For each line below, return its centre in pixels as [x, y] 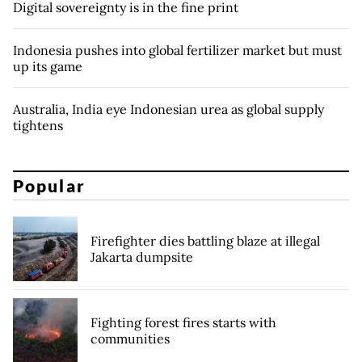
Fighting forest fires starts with [183, 323]
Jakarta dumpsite [142, 257]
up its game [48, 66]
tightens [38, 125]
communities [130, 339]
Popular [49, 186]
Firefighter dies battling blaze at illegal [205, 241]
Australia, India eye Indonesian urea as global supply [168, 109]
